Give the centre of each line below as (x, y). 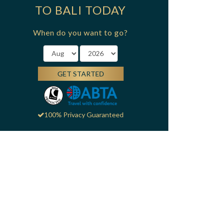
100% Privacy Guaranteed (84, 114)
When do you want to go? (81, 32)
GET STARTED (81, 73)
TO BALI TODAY (81, 10)
